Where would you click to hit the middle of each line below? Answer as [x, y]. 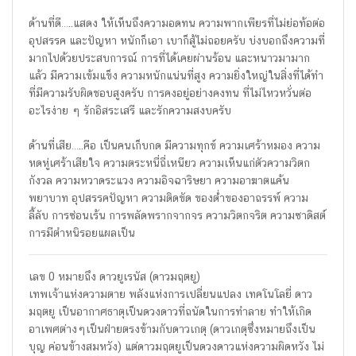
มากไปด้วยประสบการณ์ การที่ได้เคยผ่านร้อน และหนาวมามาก [169, 58]
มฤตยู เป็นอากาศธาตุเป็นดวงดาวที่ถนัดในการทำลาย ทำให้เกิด [170, 311]
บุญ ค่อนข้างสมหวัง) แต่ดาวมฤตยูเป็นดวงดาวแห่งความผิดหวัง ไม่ [176, 346]
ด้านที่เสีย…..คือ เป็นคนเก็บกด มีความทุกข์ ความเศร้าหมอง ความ [174, 145]
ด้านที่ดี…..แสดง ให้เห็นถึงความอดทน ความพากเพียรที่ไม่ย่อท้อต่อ [177, 23]
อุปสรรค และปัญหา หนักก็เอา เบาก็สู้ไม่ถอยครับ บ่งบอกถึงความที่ [177, 41]
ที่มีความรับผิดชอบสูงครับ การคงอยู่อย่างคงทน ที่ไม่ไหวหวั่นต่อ [170, 93]
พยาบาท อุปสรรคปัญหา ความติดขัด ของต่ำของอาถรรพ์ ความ [168, 198]
